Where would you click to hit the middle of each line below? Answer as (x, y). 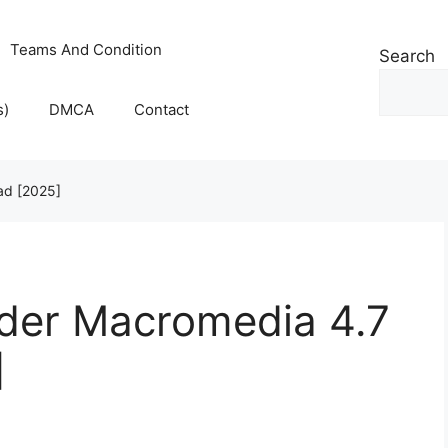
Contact (162, 109)
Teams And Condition (86, 49)
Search (407, 56)
